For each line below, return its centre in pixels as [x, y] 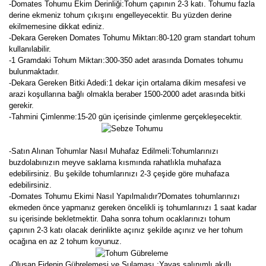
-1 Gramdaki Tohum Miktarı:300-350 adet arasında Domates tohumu [126, 60]
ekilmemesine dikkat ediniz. [57, 26]
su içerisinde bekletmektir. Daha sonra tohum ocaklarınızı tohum [120, 218]
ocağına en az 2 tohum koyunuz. [65, 241]
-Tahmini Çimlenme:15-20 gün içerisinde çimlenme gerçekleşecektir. [126, 117]
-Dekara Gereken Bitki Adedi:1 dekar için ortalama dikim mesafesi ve [127, 83]
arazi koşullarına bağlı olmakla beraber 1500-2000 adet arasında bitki [127, 94]
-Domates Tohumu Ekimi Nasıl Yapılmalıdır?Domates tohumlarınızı [124, 196]
